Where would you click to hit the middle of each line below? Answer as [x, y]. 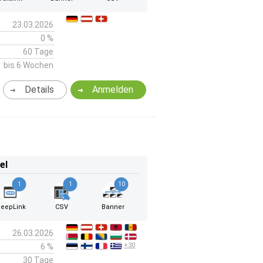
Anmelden [113, 90]
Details [39, 90]
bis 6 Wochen [28, 65]
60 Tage [38, 52]
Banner [113, 207]
